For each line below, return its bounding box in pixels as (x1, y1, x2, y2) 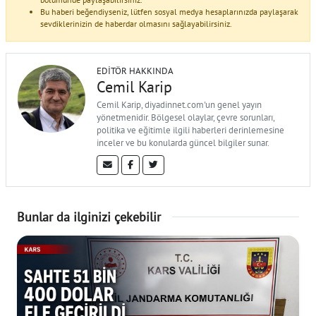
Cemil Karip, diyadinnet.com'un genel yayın (97, 98, 262, 111)
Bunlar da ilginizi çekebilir (17, 207, 161, 225)
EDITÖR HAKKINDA (97, 64, 174, 77)
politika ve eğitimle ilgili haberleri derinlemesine (97, 123, 284, 136)
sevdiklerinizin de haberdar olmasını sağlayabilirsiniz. (40, 18, 232, 29)
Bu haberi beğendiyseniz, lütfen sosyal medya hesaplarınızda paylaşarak (40, 6, 298, 17)
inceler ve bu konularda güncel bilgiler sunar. (97, 136, 269, 149)
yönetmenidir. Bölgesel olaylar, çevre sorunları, (97, 111, 274, 123)
